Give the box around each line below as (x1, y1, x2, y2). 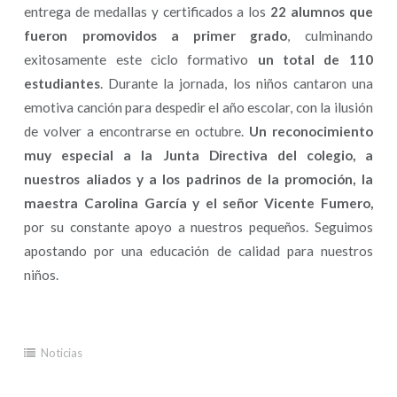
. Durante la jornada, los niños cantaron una (100, 75, 373, 92)
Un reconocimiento (248, 123, 373, 140)
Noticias (41, 346, 83, 361)
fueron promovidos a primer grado (24, 27, 288, 44)
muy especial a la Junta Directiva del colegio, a (24, 147, 373, 164)
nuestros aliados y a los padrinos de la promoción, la (24, 171, 373, 188)
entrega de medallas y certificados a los (24, 4, 270, 20)
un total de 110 (257, 51, 373, 68)
